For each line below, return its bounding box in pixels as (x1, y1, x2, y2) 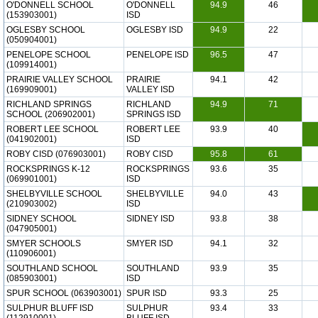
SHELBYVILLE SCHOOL (6, 189, 102, 199)
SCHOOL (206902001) (6, 109, 95, 119)
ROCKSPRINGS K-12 (6, 164, 90, 174)
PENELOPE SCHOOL (6, 50, 91, 60)
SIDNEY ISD (126, 214, 175, 224)
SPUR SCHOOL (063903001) (6, 288, 121, 298)
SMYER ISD (126, 238, 173, 248)
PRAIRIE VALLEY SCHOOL (6, 75, 113, 84)
